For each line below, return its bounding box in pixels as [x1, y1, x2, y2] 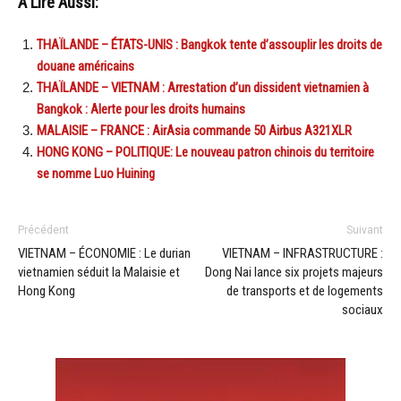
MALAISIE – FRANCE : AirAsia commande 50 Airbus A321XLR [37, 122, 352, 139]
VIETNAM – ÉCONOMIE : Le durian [18, 244, 191, 261]
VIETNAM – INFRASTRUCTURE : [222, 244, 383, 261]
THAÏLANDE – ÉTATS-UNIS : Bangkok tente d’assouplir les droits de [37, 36, 382, 53]
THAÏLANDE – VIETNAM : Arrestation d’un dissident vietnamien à [37, 79, 369, 96]
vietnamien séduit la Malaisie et [18, 263, 180, 280]
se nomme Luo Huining [37, 165, 155, 182]
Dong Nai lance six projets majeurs [205, 263, 383, 280]
